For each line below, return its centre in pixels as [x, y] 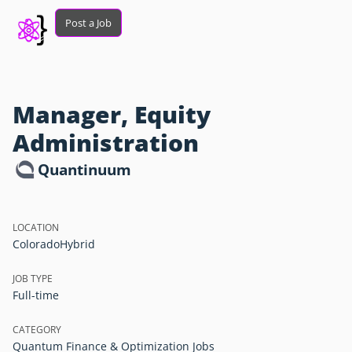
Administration [106, 143]
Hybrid [77, 244]
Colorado [36, 244]
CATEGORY [37, 330]
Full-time [36, 295]
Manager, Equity [112, 114]
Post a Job [89, 23]
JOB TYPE [33, 279]
